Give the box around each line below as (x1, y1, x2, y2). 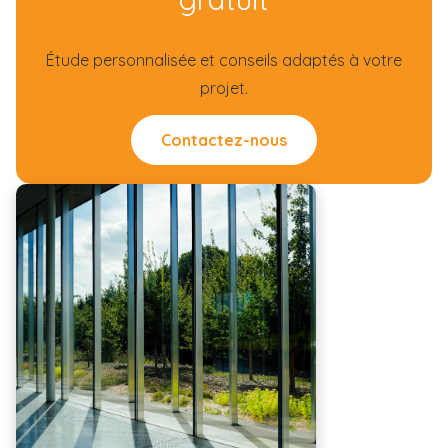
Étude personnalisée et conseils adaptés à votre (46, 50, 402, 70)
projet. (200, 78, 248, 98)
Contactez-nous (161, 130, 287, 150)
